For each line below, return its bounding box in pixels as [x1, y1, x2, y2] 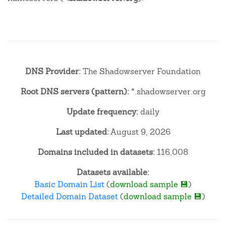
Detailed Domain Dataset [21, 191, 118, 202]
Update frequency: [67, 106, 138, 117]
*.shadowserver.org [129, 86, 206, 97]
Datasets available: [77, 167, 149, 178]
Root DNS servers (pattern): [20, 86, 129, 97]
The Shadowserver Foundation [81, 66, 201, 77]
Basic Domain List [34, 179, 104, 190]
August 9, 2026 [108, 127, 171, 137]
